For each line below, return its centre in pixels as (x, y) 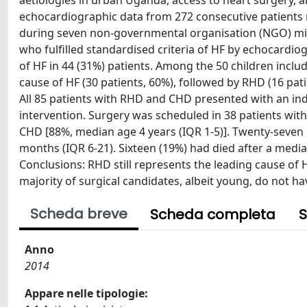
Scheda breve (79, 214)
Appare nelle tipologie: (86, 293)
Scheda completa (213, 214)
